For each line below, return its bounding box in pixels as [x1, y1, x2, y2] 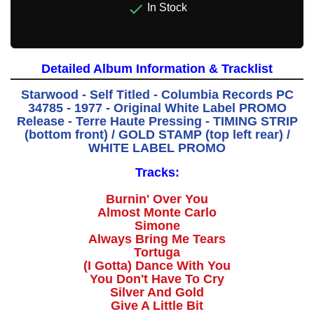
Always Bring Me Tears [88, 232, 226, 247]
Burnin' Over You [106, 192, 208, 207]
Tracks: [135, 165, 179, 180]
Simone [134, 219, 180, 233]
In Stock [144, 1, 187, 14]
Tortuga [134, 245, 180, 260]
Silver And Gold [110, 285, 204, 300]
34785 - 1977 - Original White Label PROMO [27, 101, 287, 116]
